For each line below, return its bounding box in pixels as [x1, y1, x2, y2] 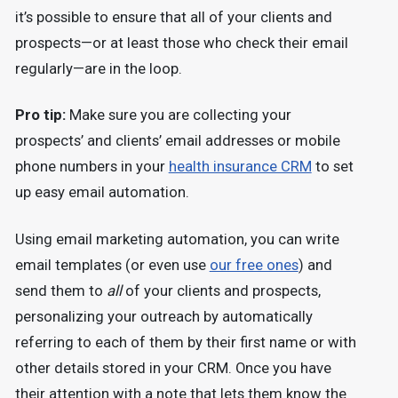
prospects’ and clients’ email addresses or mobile [14, 132, 340, 150]
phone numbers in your [14, 158, 169, 176]
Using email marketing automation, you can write [14, 230, 339, 248]
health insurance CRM [168, 158, 312, 176]
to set [311, 158, 354, 176]
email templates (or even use [14, 256, 210, 274]
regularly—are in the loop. [14, 60, 182, 78]
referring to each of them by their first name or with [14, 333, 356, 351]
